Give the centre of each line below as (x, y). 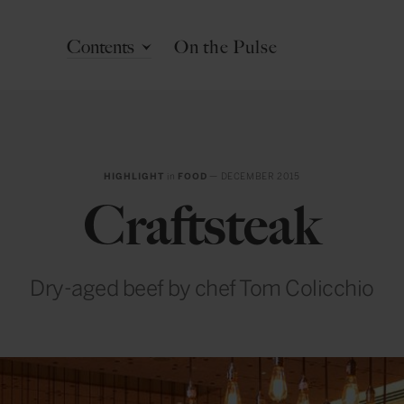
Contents (101, 47)
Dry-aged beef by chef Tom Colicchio (202, 288)
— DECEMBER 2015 (253, 177)
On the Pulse (225, 47)
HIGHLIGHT (134, 177)
